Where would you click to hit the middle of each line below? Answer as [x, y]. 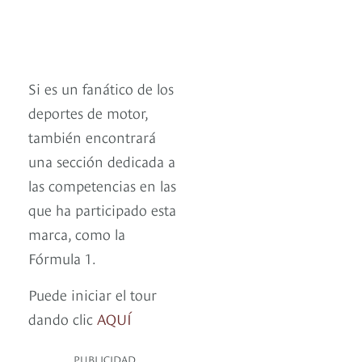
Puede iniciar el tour [93, 294]
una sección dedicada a [102, 161]
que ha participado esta [102, 209]
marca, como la [77, 234]
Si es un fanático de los [101, 88]
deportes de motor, [88, 112]
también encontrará [92, 137]
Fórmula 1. [62, 258]
